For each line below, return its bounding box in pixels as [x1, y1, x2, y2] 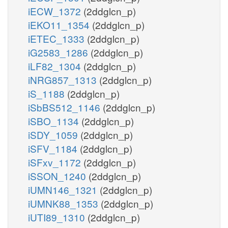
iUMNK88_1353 [28, 196, 101, 210]
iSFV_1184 [28, 141, 80, 155]
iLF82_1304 [28, 59, 83, 73]
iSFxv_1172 [28, 155, 83, 169]
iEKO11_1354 [28, 17, 92, 32]
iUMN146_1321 [28, 182, 100, 196]
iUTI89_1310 [28, 210, 88, 224]
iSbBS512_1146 [28, 100, 103, 114]
